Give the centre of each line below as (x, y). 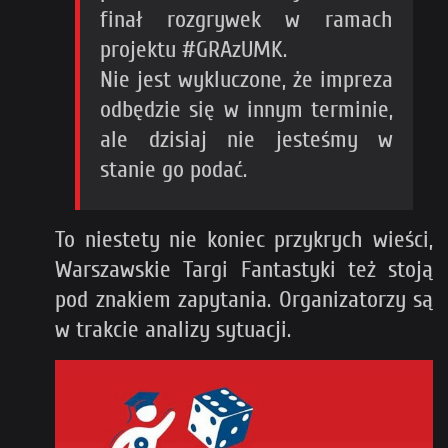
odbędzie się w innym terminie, (246, 109)
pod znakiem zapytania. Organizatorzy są (244, 299)
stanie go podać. (173, 169)
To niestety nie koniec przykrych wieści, (244, 239)
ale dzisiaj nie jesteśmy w (246, 139)
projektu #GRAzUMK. (193, 49)
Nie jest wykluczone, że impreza (246, 79)
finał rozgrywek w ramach (246, 19)
